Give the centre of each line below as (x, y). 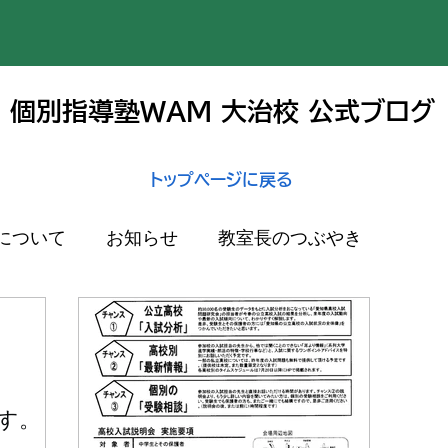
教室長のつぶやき (290, 237)
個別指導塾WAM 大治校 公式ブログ (222, 111)
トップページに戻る (221, 179)
